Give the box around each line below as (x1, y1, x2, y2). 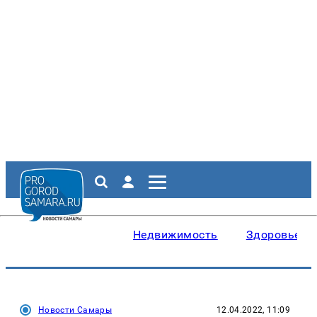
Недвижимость (133, 228, 218, 241)
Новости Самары (38, 305, 113, 315)
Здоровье (246, 228, 301, 241)
